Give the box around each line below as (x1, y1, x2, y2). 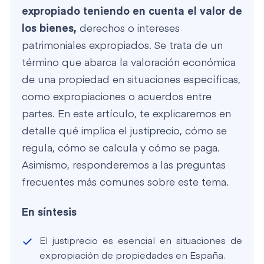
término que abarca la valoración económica (22, 58, 236, 68)
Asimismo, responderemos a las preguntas (22, 160, 226, 171)
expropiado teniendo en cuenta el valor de (22, 6, 242, 17)
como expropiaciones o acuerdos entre (22, 92, 212, 103)
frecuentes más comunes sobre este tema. (22, 177, 229, 188)
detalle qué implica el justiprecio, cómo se (22, 126, 227, 137)
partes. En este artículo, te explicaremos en (22, 109, 231, 120)
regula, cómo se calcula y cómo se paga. (22, 143, 220, 154)
